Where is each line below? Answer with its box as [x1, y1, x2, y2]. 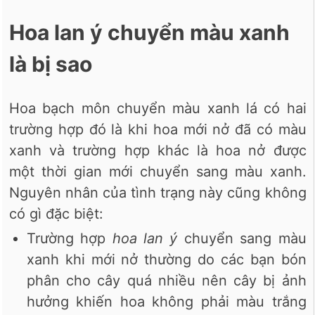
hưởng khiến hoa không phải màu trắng [27, 293, 307, 311]
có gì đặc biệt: [9, 205, 103, 223]
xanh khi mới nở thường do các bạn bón [27, 251, 307, 269]
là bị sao [9, 51, 92, 77]
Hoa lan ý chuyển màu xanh [9, 20, 290, 46]
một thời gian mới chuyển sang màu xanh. [9, 163, 307, 181]
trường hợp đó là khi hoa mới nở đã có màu [9, 121, 307, 139]
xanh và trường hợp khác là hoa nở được [9, 142, 307, 160]
